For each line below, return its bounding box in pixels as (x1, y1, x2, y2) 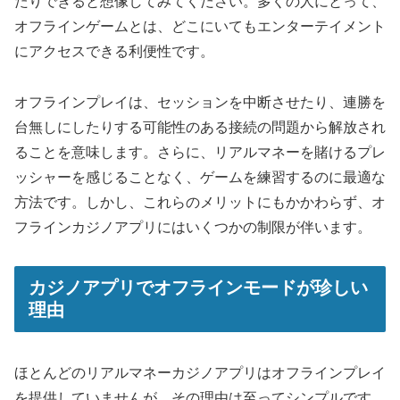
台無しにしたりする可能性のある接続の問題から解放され (14, 119, 386, 135)
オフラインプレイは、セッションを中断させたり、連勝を (14, 94, 386, 110)
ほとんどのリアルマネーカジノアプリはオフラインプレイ (14, 365, 386, 381)
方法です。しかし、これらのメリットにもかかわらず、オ (14, 194, 386, 210)
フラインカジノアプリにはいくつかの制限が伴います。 (14, 219, 371, 235)
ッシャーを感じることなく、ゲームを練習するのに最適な (14, 169, 386, 185)
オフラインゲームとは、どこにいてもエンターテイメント (14, 19, 386, 35)
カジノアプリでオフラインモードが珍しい (29, 277, 368, 297)
